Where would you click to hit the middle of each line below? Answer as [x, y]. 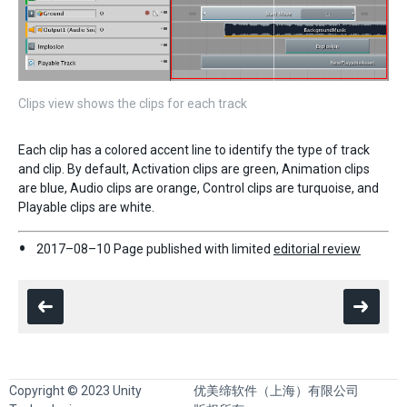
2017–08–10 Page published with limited [155, 249]
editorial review [317, 249]
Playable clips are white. [86, 208]
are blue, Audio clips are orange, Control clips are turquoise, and [199, 189]
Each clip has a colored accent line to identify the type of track [194, 150]
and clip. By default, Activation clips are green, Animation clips [194, 169]
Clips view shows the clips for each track [133, 104]
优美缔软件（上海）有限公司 [277, 391]
